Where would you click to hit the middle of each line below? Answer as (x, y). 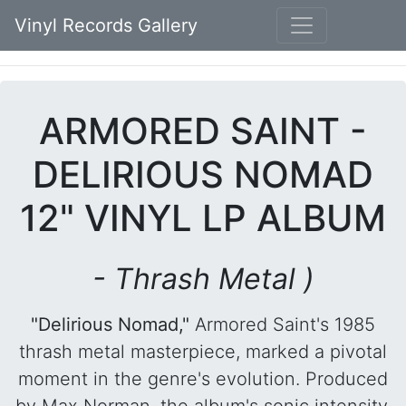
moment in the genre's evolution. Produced (203, 379)
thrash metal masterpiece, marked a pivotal (203, 352)
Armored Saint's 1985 (282, 324)
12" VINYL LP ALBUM (203, 218)
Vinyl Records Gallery (106, 25)
